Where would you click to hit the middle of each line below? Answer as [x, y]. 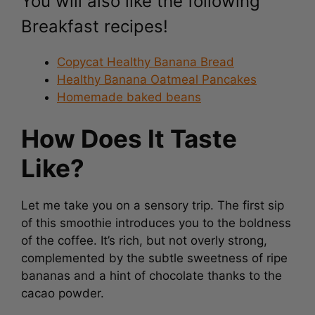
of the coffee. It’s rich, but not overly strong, [144, 238]
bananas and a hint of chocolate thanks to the [152, 273]
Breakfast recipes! [95, 23]
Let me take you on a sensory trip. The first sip [153, 202]
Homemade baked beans [129, 94]
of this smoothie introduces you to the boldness [156, 220]
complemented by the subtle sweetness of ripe [154, 255]
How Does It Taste [129, 136]
